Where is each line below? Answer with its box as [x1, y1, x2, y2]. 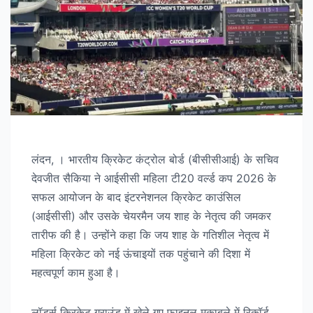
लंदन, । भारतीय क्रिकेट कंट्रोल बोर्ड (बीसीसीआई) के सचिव [31, 152, 279, 167]
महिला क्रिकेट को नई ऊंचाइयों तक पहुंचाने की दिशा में [31, 247, 250, 261]
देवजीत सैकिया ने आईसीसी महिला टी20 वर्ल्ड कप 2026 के [31, 171, 276, 186]
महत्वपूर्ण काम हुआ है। [31, 265, 120, 280]
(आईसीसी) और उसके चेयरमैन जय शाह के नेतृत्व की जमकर [31, 209, 271, 224]
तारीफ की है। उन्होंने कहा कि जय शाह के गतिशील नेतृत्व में [31, 228, 269, 242]
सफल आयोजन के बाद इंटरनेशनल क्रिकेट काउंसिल [31, 190, 241, 205]
